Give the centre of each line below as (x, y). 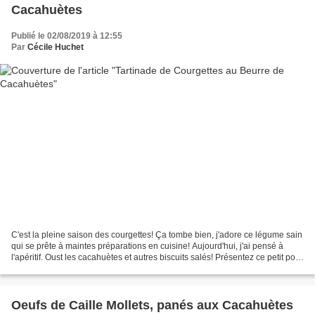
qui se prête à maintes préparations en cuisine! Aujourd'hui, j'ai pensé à (147, 246)
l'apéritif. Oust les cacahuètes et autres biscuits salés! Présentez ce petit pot (154, 258)
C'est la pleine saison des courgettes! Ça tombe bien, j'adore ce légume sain (157, 235)
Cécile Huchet (56, 47)
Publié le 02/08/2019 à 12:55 (67, 36)
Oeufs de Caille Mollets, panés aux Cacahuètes (152, 306)
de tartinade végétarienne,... (65, 269)
